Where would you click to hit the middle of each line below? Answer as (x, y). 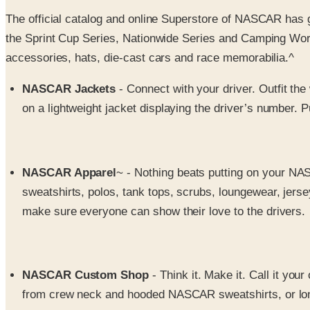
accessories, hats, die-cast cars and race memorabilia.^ (150, 58)
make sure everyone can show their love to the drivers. (164, 211)
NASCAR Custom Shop (86, 275)
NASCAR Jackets (69, 89)
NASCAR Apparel (70, 172)
